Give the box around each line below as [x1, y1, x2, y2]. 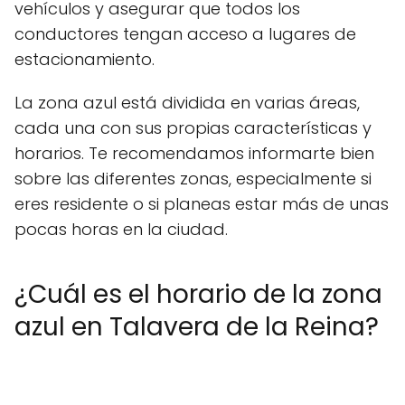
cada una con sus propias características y [14, 117, 372, 139]
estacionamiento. [14, 48, 155, 71]
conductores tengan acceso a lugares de [14, 23, 356, 45]
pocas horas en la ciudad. [14, 218, 228, 240]
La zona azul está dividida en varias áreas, [14, 91, 360, 114]
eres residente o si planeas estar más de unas [14, 193, 389, 215]
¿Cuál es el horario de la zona [14, 277, 382, 312]
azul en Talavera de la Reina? [14, 309, 379, 344]
